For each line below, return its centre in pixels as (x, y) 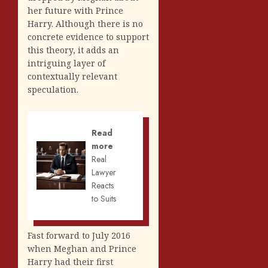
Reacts (102, 185)
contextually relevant (72, 76)
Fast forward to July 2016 (79, 235)
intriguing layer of (66, 63)
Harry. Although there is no (85, 23)
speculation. (53, 89)
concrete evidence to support (88, 36)
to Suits (103, 198)
